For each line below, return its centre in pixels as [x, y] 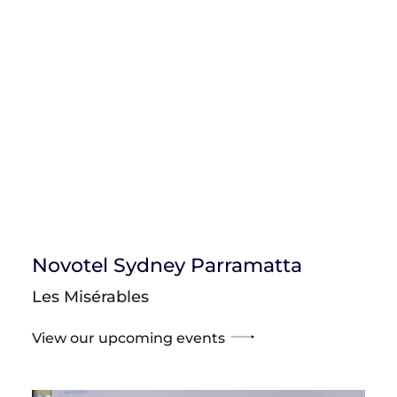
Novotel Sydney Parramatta [167, 265]
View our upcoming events [128, 338]
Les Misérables [90, 296]
